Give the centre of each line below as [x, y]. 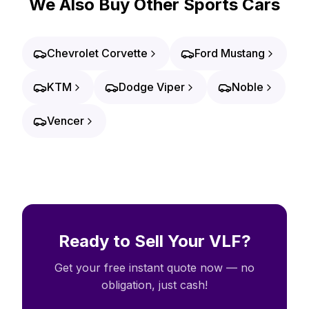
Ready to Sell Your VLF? [154, 241]
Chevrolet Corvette [97, 53]
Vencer [66, 121]
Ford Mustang [230, 53]
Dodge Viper [152, 87]
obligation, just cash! [154, 285]
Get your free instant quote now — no [154, 268]
